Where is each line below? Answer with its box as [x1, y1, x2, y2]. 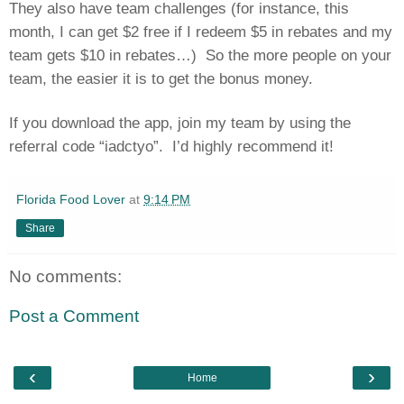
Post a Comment [9, 306, 139, 326]
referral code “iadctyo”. [9, 136, 163, 155]
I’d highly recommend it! [172, 136, 334, 155]
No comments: [9, 266, 122, 286]
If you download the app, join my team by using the [9, 113, 351, 132]
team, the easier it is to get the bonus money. [9, 69, 313, 87]
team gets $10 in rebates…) [9, 45, 197, 64]
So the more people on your [206, 45, 391, 64]
